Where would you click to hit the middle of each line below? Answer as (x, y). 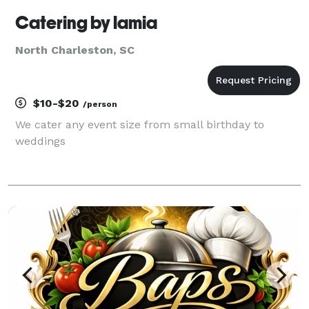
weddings (40, 141)
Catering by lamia (86, 22)
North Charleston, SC (75, 50)
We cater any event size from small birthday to (140, 124)
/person (100, 104)
